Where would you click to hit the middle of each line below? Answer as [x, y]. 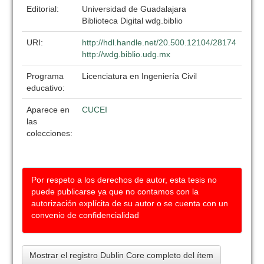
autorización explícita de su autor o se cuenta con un [130, 203]
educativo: [47, 88]
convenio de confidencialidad [85, 215]
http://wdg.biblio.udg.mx [126, 54]
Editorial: [44, 9]
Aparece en [48, 110]
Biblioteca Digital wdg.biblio [133, 21]
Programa [45, 76]
